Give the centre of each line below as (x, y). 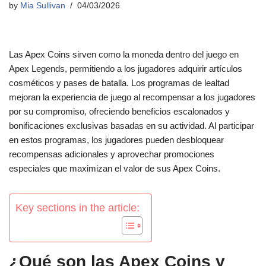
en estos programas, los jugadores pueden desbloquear (116, 140)
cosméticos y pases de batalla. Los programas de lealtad (119, 83)
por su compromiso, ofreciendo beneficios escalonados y (119, 111)
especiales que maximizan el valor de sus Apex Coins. (115, 168)
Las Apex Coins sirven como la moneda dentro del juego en (124, 54)
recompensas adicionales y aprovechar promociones (112, 154)
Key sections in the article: (77, 208)
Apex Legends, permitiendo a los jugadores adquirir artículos (126, 69)
